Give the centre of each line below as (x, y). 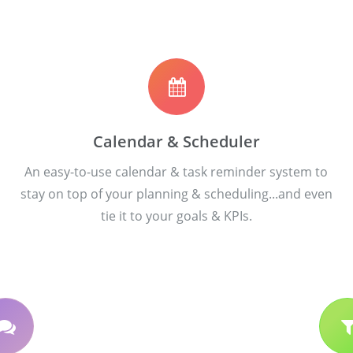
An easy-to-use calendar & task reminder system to (176, 171)
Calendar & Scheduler (176, 141)
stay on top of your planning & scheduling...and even (176, 193)
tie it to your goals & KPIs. (176, 216)
